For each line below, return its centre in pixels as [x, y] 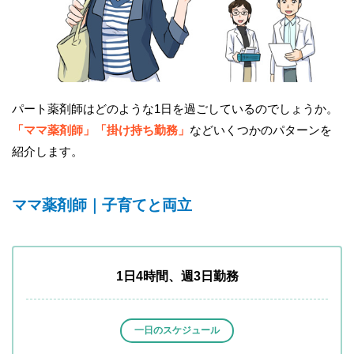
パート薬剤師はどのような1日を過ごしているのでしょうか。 [175, 108]
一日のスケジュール [177, 330]
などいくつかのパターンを [261, 130]
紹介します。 [47, 151]
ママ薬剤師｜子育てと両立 [102, 205]
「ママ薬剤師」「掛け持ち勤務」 [101, 130]
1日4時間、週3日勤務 [177, 276]
